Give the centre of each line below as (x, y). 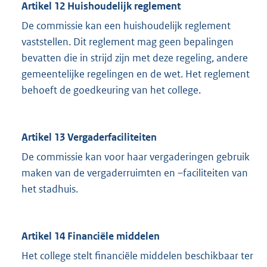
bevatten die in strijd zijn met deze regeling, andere (135, 58)
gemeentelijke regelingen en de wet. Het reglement (136, 74)
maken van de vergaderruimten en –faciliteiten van (135, 173)
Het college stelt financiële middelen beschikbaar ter (137, 256)
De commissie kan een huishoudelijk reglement (126, 26)
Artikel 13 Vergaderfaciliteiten (89, 137)
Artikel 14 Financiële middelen (91, 236)
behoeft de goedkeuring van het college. (111, 90)
